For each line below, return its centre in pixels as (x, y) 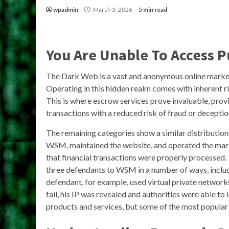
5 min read (153, 9)
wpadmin (66, 9)
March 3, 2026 (113, 9)
